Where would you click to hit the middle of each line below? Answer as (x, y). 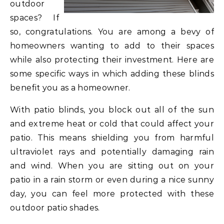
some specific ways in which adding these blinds (112, 73)
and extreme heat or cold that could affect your (112, 123)
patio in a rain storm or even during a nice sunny (112, 179)
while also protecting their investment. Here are (112, 59)
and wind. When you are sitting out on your (112, 165)
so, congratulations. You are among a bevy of (112, 31)
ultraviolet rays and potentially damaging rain (112, 151)
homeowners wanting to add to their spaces (112, 45)
